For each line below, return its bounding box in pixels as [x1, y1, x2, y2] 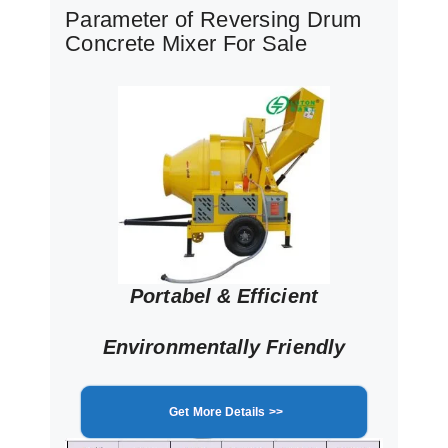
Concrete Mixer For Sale [65, 31, 307, 57]
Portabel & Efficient [130, 285, 318, 307]
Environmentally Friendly [103, 336, 345, 358]
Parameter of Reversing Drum [65, 7, 362, 33]
